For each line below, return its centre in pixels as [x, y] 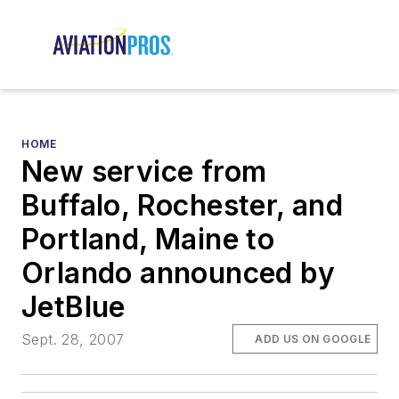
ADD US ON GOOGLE [313, 338]
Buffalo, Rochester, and [183, 206]
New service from [144, 172]
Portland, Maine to [148, 240]
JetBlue [73, 307]
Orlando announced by [178, 273]
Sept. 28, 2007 [73, 339]
